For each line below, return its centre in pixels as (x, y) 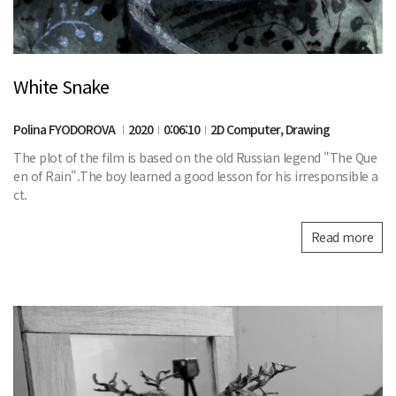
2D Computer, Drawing (270, 129)
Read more (342, 237)
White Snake (61, 87)
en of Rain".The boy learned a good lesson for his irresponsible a (196, 176)
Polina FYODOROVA (65, 129)
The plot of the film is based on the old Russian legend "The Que (195, 158)
